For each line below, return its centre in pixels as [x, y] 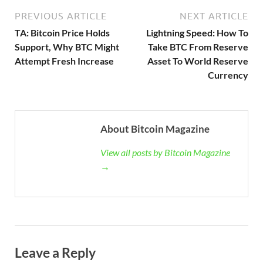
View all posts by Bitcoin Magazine [165, 152]
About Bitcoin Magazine [155, 129]
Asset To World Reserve [198, 60]
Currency [228, 75]
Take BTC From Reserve [198, 46]
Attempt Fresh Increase [64, 60]
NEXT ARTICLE [214, 16]
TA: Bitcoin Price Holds [62, 32]
